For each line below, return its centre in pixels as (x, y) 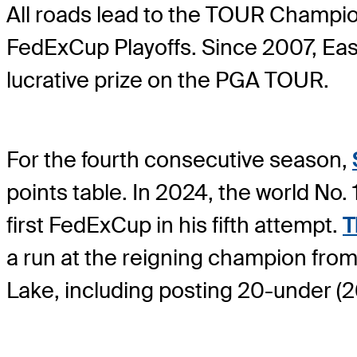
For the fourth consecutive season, (179, 159)
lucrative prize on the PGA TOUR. (168, 80)
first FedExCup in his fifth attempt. (175, 225)
